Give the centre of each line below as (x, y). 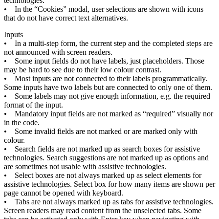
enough (107, 96)
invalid (45, 131)
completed (168, 43)
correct (66, 18)
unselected (150, 210)
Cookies (50, 9)
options (184, 157)
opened (64, 193)
